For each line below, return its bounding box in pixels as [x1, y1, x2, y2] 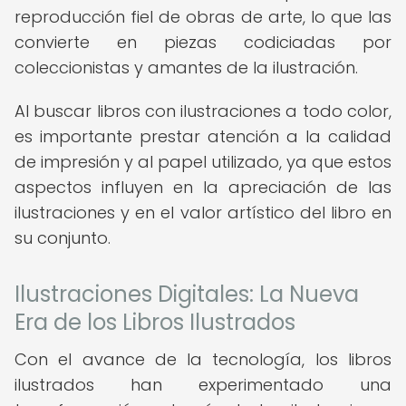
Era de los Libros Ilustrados [14, 307, 295, 337]
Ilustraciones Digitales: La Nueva [14, 279, 359, 309]
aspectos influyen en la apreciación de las [14, 176, 391, 198]
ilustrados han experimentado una [14, 373, 391, 396]
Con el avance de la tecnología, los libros [14, 348, 391, 371]
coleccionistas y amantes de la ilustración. [14, 56, 358, 79]
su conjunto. [14, 227, 111, 249]
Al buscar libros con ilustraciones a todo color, [14, 100, 391, 122]
